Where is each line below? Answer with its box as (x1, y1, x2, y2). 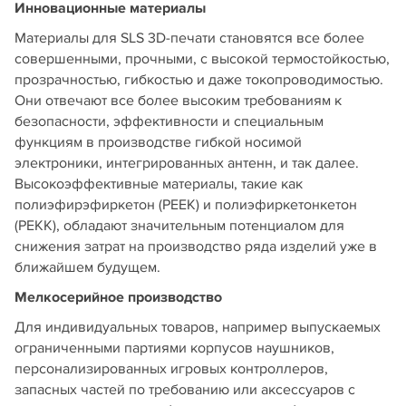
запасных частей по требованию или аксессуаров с (14, 380, 355, 399)
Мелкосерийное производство (14, 287, 226, 306)
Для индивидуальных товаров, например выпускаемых (14, 317, 381, 336)
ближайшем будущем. (14, 257, 160, 276)
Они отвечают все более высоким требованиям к (14, 91, 342, 110)
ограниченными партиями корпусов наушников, (14, 338, 334, 357)
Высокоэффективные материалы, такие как (14, 174, 303, 193)
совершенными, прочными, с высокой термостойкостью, (14, 49, 390, 68)
